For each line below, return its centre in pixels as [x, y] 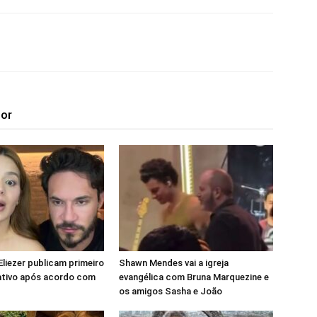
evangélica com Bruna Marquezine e [194, 277]
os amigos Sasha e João [171, 291]
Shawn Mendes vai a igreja [174, 263]
